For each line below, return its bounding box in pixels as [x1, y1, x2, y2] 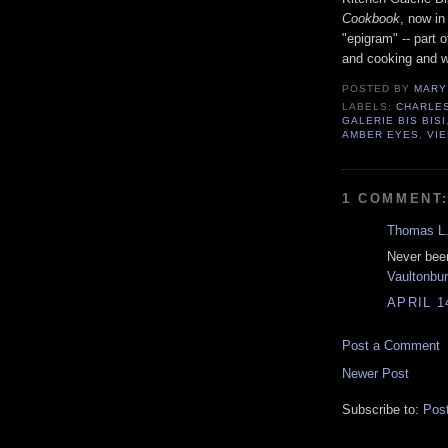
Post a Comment [342, 337, 440, 353]
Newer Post [342, 365, 409, 381]
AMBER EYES [342, 128, 420, 140]
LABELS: [342, 100, 397, 112]
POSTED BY [342, 83, 415, 95]
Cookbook [342, 11, 400, 27]
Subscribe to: [342, 401, 423, 417]
